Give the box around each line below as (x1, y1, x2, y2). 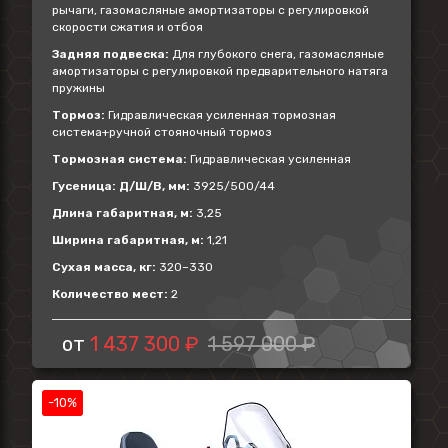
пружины (52, 81, 105, 95)
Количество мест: (52, 287, 168, 301)
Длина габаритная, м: (52, 206, 193, 220)
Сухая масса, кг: (52, 260, 156, 274)
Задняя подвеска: (52, 47, 169, 61)
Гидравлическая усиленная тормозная (105, 108, 336, 122)
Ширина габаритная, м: (52, 233, 204, 247)
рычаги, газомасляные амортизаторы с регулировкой (52, 3, 369, 17)
